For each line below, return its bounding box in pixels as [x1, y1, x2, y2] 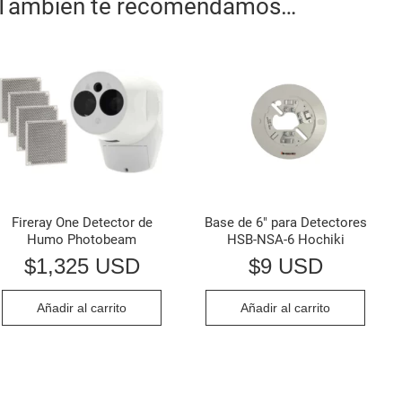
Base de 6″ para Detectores [204, 214, 367, 232]
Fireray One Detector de [11, 214, 153, 232]
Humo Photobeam [27, 232, 137, 249]
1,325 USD [35, 253, 140, 278]
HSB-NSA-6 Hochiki [226, 232, 345, 249]
